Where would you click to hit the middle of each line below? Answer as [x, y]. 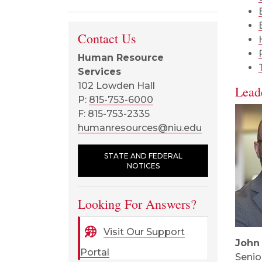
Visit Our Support [144, 232]
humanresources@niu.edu [140, 128]
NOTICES [143, 166]
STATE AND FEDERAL [143, 156]
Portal [95, 252]
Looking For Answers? [137, 204]
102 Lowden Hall [116, 86]
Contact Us [107, 38]
